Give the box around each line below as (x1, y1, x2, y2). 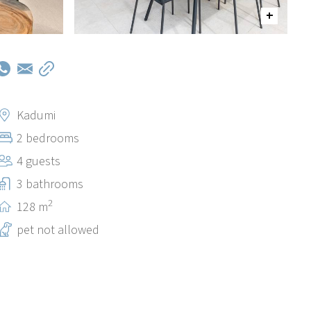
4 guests (17, 153, 61, 171)
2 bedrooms (17, 130, 80, 148)
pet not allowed (17, 221, 100, 239)
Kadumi (17, 107, 56, 125)
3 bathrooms (17, 176, 84, 194)
